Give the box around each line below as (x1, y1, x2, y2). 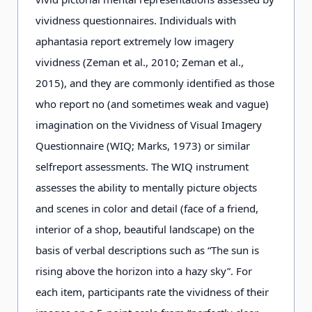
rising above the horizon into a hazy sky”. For (36, 264, 252, 278)
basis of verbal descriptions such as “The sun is (36, 243, 259, 257)
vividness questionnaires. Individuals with (36, 13, 236, 27)
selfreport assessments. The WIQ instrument (36, 159, 249, 173)
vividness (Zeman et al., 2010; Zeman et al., (36, 55, 244, 69)
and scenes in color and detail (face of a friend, (36, 201, 258, 215)
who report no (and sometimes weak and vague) (36, 97, 269, 111)
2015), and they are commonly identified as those (36, 76, 274, 90)
